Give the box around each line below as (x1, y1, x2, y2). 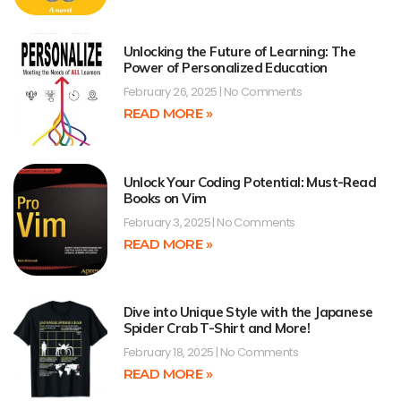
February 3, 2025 (123, 213, 213, 231)
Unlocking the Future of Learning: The (123, 43, 356, 61)
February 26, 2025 (123, 83, 219, 101)
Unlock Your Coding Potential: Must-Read (123, 173, 377, 191)
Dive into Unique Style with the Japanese (123, 303, 373, 321)
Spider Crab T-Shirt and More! (123, 320, 311, 337)
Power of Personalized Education (123, 59, 328, 77)
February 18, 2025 (123, 344, 216, 362)
